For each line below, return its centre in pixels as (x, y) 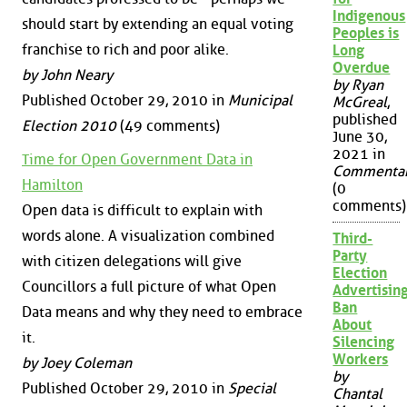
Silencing (364, 342)
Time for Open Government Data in (137, 160)
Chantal (358, 394)
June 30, (360, 137)
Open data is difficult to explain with (142, 211)
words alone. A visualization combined (148, 236)
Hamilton (52, 185)
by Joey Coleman (77, 363)
